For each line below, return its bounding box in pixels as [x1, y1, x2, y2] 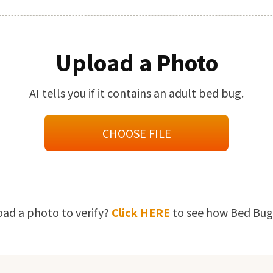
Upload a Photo [55, 48, 218, 79]
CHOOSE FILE [102, 125, 171, 141]
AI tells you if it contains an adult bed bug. [29, 85, 244, 101]
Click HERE [111, 205, 172, 221]
